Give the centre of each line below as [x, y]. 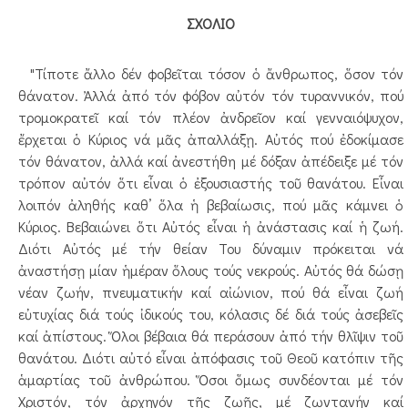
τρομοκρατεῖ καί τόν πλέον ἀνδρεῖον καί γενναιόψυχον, [211, 117]
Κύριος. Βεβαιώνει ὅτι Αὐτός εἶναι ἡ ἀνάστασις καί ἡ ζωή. [211, 226]
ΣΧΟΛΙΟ [211, 23]
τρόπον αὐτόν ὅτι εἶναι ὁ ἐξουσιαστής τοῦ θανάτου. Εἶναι [211, 183]
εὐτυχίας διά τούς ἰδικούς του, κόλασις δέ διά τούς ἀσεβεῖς [211, 314]
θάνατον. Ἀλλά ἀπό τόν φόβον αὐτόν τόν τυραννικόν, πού [211, 95]
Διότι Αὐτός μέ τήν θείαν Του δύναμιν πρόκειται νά [211, 248]
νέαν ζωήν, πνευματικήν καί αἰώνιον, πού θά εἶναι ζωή [211, 292]
